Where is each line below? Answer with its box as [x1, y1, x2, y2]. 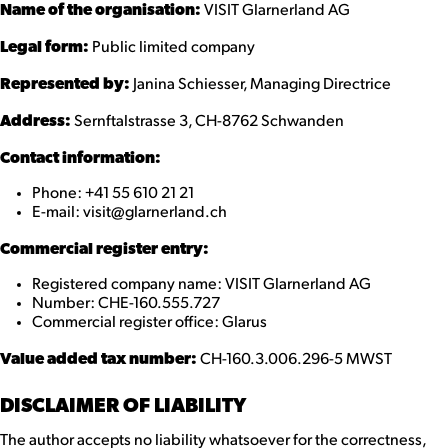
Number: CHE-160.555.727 [32, 296, 220, 312]
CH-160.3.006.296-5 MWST [197, 352, 392, 368]
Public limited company [89, 40, 255, 56]
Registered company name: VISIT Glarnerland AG [32, 277, 371, 293]
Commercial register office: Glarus [32, 315, 267, 331]
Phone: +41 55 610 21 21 [32, 186, 194, 202]
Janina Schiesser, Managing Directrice [130, 77, 391, 93]
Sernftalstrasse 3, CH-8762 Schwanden [74, 114, 344, 130]
